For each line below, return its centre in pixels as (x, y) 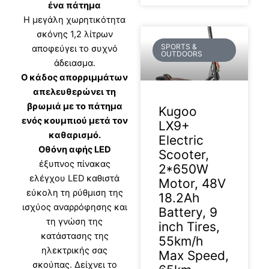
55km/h (181, 241)
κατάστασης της (74, 236)
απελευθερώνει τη (75, 92)
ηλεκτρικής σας (75, 251)
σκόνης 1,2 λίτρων (74, 35)
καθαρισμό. (74, 135)
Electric (181, 141)
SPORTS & (179, 46)
